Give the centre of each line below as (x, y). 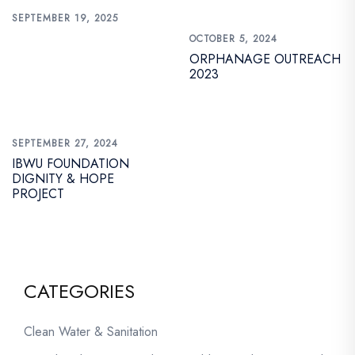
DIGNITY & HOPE (63, 179)
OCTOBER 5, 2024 (233, 39)
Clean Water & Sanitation (91, 332)
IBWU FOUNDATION (71, 164)
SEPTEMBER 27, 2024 (65, 143)
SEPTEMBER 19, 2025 (65, 18)
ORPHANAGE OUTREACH (265, 59)
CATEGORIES (79, 291)
